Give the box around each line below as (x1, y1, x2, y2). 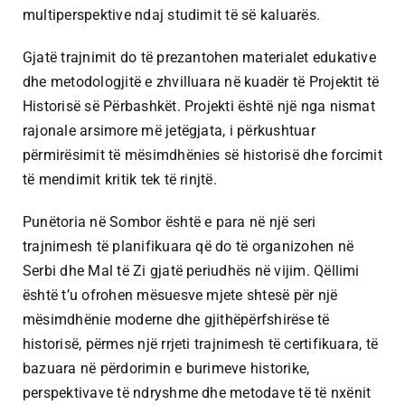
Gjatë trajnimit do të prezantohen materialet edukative (23, 49, 376, 66)
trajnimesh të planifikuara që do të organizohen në (23, 238, 353, 255)
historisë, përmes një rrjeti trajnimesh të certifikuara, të (23, 335, 379, 353)
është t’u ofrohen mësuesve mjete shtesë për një (23, 287, 338, 304)
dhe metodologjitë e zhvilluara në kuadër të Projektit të (23, 73, 380, 90)
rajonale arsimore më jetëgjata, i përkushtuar (23, 122, 316, 139)
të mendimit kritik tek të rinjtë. (23, 171, 217, 188)
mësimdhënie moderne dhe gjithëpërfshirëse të (23, 311, 330, 328)
